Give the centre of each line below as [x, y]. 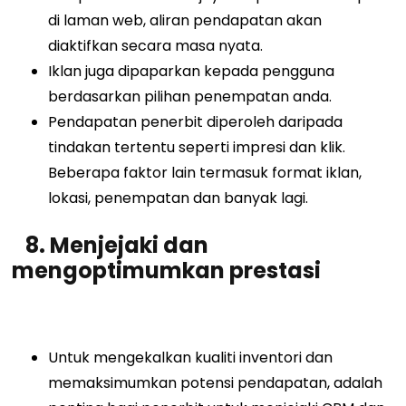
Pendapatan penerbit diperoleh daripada [196, 121]
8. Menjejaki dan [111, 245]
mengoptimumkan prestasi [169, 270]
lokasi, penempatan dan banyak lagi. [179, 198]
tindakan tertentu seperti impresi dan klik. [197, 147]
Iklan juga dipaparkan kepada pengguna [192, 71]
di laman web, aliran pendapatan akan [185, 20]
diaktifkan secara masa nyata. [158, 45]
